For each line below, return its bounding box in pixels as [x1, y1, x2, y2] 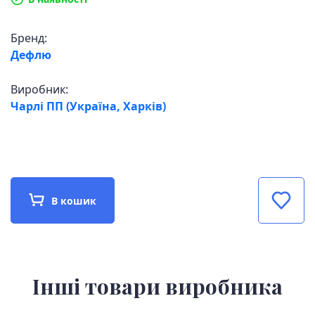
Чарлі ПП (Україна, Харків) [11, 98, 166, 114]
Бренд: [11, 30, 47, 46]
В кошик [51, 193, 96, 207]
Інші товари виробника [32, 272, 283, 300]
